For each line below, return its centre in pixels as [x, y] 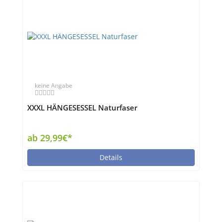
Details [111, 157]
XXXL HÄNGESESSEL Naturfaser [82, 108]
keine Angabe [54, 85]
